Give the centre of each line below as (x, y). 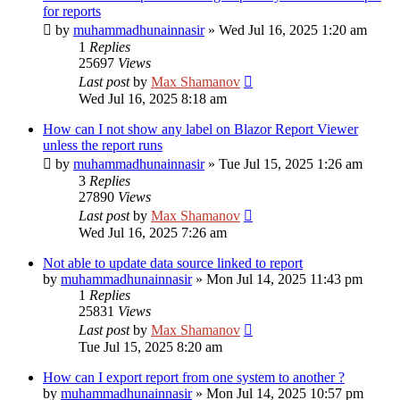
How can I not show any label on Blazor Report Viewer (200, 129)
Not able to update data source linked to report (173, 263)
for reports (72, 11)
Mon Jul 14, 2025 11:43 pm (284, 279)
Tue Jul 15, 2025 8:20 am (150, 347)
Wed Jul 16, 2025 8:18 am (153, 99)
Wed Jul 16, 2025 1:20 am (293, 30)
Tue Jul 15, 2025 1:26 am (291, 164)
